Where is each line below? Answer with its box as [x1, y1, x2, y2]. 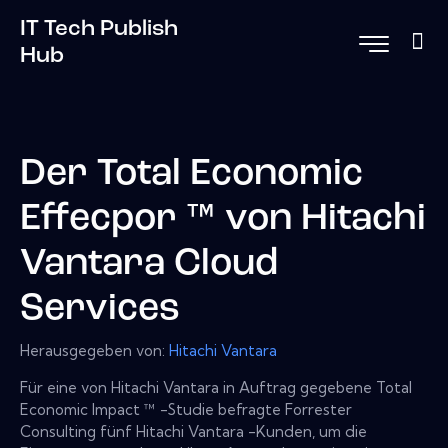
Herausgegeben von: [20, 340, 169, 360]
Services [20, 291, 180, 329]
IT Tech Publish [20, 17, 178, 41]
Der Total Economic [20, 156, 363, 194]
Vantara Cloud [20, 246, 278, 284]
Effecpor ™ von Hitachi [20, 201, 426, 239]
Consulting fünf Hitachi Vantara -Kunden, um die [20, 421, 367, 441]
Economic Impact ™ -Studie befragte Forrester [20, 399, 352, 419]
